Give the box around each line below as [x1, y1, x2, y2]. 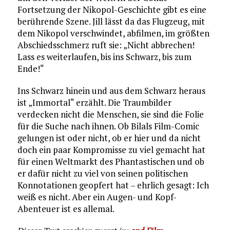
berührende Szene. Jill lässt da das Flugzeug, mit [17, 15, 205, 27]
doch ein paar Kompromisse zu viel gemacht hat [17, 143, 205, 156]
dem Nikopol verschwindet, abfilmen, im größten [17, 27, 209, 39]
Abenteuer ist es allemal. [17, 202, 114, 215]
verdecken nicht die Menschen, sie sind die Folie [17, 108, 204, 120]
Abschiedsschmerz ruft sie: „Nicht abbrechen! [17, 39, 195, 51]
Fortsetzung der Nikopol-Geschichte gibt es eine [17, 3, 206, 15]
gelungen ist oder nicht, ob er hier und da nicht [17, 131, 201, 144]
